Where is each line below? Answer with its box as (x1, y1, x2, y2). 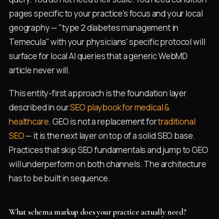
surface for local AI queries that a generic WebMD (9, 50, 188, 62)
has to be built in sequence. (9, 172, 110, 184)
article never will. (9, 65, 70, 76)
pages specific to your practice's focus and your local (9, 8, 203, 20)
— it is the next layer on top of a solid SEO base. (24, 130, 196, 141)
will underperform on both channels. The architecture (9, 158, 206, 170)
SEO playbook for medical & (70, 101, 170, 113)
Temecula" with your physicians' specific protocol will (9, 36, 205, 48)
